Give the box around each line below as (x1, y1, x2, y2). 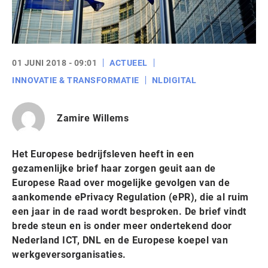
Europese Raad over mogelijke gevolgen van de (12, 176, 230, 188)
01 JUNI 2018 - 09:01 (12, 57, 97, 68)
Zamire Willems (57, 112, 129, 124)
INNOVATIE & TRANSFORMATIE (12, 75, 139, 85)
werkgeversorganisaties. (12, 248, 126, 260)
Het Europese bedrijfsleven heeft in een (12, 148, 194, 160)
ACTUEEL (109, 57, 148, 68)
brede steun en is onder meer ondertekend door (12, 220, 232, 232)
